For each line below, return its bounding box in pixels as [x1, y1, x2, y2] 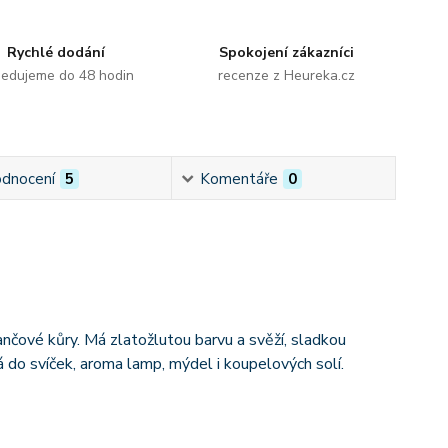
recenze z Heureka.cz [218, 66, 356, 85]
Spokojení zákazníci [219, 43, 355, 62]
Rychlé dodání [7, 43, 106, 62]
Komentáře [200, 169, 279, 189]
